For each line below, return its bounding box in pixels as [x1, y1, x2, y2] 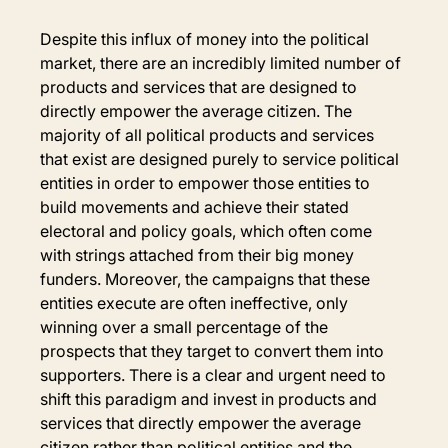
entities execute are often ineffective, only [40, 292, 353, 313]
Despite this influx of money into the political [40, 28, 374, 49]
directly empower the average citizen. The [40, 100, 357, 121]
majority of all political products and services [40, 124, 379, 145]
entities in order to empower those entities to [40, 172, 375, 193]
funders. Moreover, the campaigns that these [40, 268, 375, 289]
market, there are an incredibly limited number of [40, 52, 406, 73]
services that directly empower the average [40, 412, 366, 433]
